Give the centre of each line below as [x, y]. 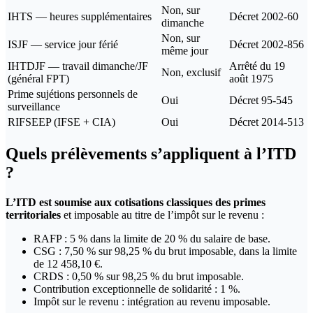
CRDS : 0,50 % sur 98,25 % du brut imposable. [139, 276]
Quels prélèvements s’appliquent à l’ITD [151, 153]
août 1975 [251, 78]
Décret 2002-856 [267, 44]
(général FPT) [38, 78]
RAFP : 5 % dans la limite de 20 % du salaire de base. [152, 238]
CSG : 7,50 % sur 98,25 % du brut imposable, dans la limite [165, 251]
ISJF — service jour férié [63, 44]
